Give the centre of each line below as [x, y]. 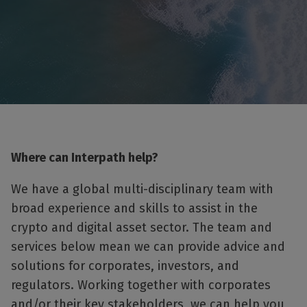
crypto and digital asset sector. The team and [142, 228]
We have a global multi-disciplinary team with [142, 189]
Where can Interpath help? [85, 158]
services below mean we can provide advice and [148, 247]
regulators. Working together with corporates [141, 285]
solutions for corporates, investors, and [125, 266]
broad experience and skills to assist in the [134, 208]
